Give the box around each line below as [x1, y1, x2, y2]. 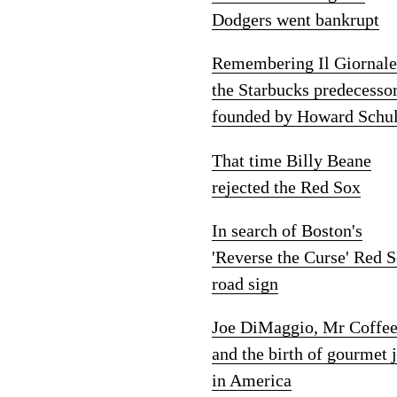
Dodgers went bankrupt [212, 9, 379, 29]
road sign [212, 273, 278, 293]
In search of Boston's [212, 220, 362, 240]
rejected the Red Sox [212, 176, 361, 197]
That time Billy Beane [212, 150, 371, 170]
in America [212, 370, 292, 391]
